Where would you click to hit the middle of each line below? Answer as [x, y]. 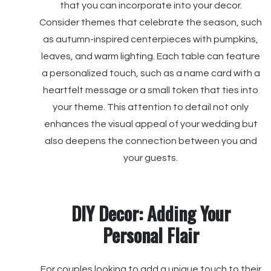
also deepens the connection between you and [151, 141]
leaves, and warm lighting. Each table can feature [151, 56]
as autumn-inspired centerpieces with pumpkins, [151, 39]
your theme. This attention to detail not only [151, 107]
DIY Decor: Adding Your [151, 213]
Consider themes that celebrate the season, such [151, 22]
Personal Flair [151, 235]
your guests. [151, 158]
